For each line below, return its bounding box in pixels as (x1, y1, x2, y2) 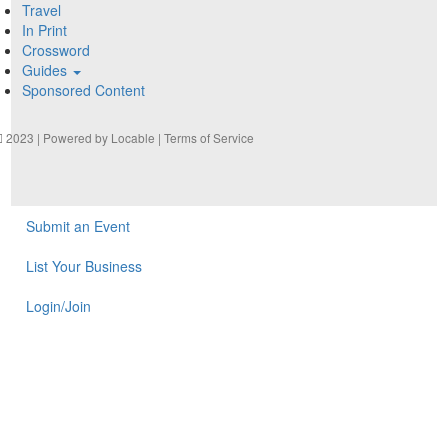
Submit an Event (26, 215, 131, 236)
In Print (22, 20, 68, 41)
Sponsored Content (22, 80, 146, 101)
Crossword (22, 40, 91, 61)
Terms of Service (164, 128, 255, 146)
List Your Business (26, 255, 143, 276)
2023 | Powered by (3, 128, 112, 146)
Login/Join (26, 295, 92, 316)
